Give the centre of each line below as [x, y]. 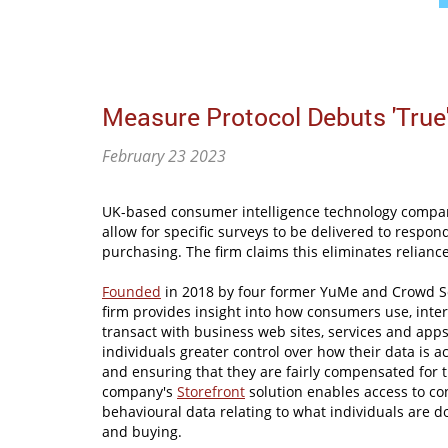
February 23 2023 [164, 156]
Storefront [211, 392]
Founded [131, 292]
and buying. [142, 432]
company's [139, 392]
